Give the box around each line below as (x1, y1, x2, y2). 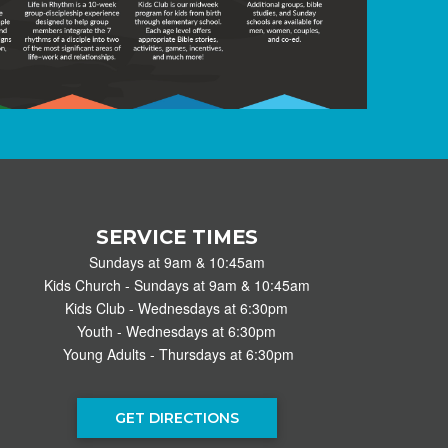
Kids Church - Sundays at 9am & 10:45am (43, 274, 310, 295)
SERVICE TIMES (95, 224, 258, 249)
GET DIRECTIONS (114, 408, 239, 427)
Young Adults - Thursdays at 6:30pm (59, 343, 295, 364)
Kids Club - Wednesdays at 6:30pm (65, 297, 289, 318)
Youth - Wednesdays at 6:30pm (77, 320, 277, 341)
